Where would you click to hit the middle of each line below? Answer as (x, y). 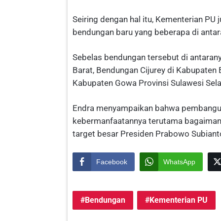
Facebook (112, 162)
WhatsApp (179, 162)
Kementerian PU (179, 200)
